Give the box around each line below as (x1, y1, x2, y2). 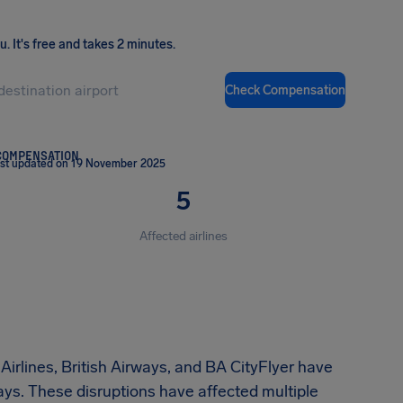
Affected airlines (139, 228, 228, 244)
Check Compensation (225, 82, 345, 98)
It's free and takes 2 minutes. (13, 37, 175, 52)
